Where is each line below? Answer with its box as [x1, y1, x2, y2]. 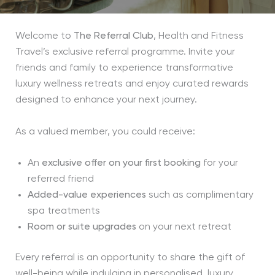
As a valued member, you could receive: [15, 126, 195, 137]
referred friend [27, 174, 94, 185]
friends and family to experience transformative [15, 63, 233, 73]
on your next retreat [136, 222, 231, 233]
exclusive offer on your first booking [41, 158, 201, 169]
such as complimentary [145, 190, 254, 201]
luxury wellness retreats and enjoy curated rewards [15, 79, 249, 89]
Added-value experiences [27, 190, 146, 201]
